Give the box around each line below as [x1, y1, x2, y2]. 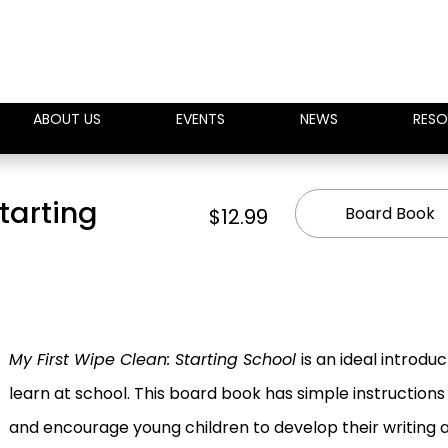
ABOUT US [33, 109, 101, 129]
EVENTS [176, 109, 225, 129]
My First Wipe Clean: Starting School [8, 348, 301, 371]
